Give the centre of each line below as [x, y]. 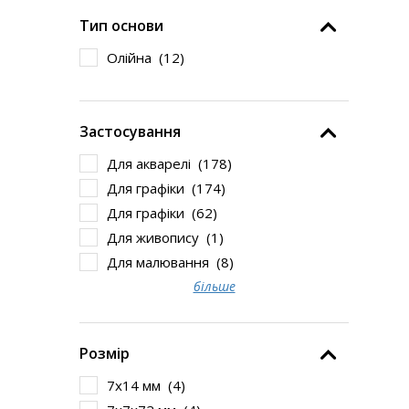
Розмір [105, 353]
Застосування [130, 131]
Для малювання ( [164, 262]
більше [214, 286]
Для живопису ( [159, 237]
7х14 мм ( [140, 385]
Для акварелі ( [155, 163]
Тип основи [121, 26]
